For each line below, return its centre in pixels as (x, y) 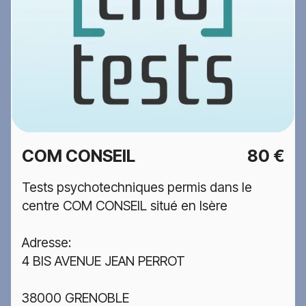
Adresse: (46, 242)
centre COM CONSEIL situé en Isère (125, 205)
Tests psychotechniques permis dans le (137, 187)
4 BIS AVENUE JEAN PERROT (103, 261)
